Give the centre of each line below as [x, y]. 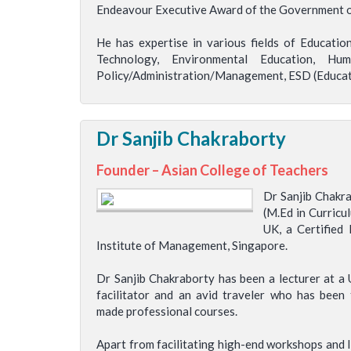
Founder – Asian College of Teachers [212, 170]
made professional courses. [167, 311]
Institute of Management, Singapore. [192, 245]
